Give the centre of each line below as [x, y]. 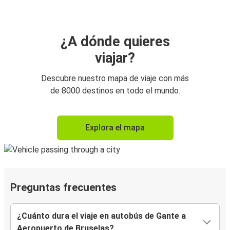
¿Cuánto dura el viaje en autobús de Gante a [101, 216]
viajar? [115, 58]
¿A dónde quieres [115, 42]
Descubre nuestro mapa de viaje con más [115, 79]
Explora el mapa [115, 128]
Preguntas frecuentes [63, 188]
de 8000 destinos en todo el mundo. [115, 91]
